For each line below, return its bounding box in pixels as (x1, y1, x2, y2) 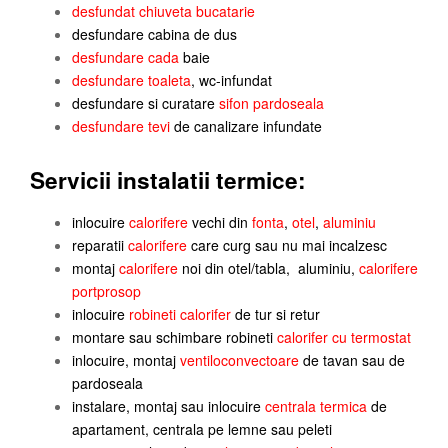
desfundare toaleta (72, 70, 191, 91)
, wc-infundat (191, 70, 276, 91)
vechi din (188, 212, 252, 233)
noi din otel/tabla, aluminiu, (178, 258, 359, 279)
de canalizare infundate (170, 116, 322, 137)
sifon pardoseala (219, 93, 324, 114)
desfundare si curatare (72, 93, 219, 114)
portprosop (72, 281, 141, 302)
